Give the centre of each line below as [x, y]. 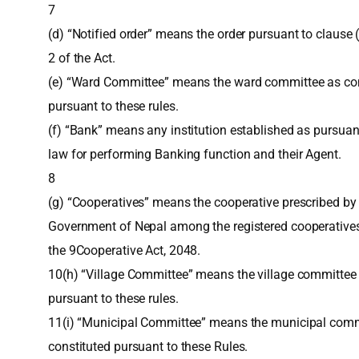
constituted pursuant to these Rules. [148, 347]
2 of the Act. [82, 58]
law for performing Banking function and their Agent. [195, 154]
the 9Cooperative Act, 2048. [125, 250]
